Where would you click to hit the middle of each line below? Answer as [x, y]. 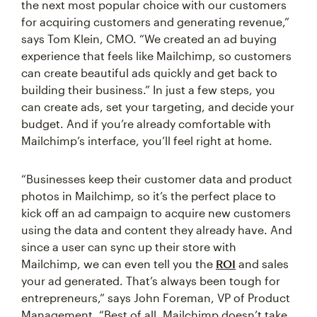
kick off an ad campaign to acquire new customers [156, 213]
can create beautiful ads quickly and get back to [149, 73]
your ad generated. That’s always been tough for [151, 281]
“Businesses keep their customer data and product [157, 179]
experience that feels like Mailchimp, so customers [156, 56]
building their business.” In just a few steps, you [148, 90]
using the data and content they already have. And [157, 230]
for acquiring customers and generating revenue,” [155, 22]
